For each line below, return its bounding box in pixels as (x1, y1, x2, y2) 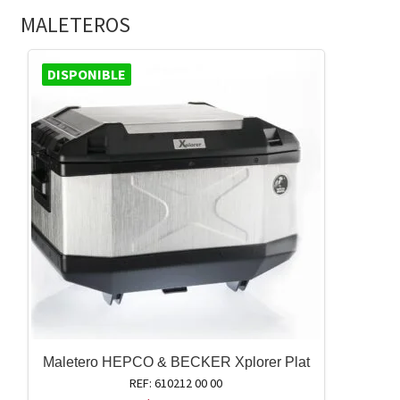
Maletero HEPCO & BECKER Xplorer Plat (42, 354, 310, 371)
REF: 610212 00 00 (129, 375, 223, 392)
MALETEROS (20, 11, 130, 39)
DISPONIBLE (46, 65, 126, 84)
